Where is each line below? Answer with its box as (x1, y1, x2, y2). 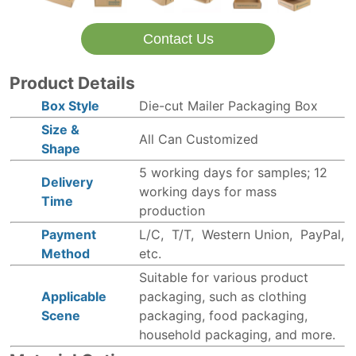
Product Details (10, 72, 136, 93)
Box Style (41, 97, 100, 114)
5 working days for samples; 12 (139, 164, 328, 180)
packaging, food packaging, (139, 307, 308, 323)
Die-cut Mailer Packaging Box (139, 97, 319, 114)
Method (41, 245, 91, 261)
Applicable (41, 288, 107, 304)
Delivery (41, 173, 94, 190)
